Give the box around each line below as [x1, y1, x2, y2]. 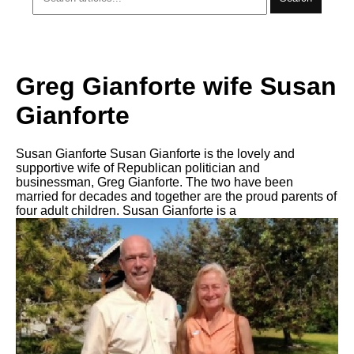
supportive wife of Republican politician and [16, 161, 260, 175]
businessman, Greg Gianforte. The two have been [16, 175, 293, 189]
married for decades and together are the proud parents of [16, 190, 337, 203]
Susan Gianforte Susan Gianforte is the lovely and [16, 147, 295, 160]
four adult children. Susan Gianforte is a [16, 204, 236, 217]
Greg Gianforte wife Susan [16, 71, 337, 100]
